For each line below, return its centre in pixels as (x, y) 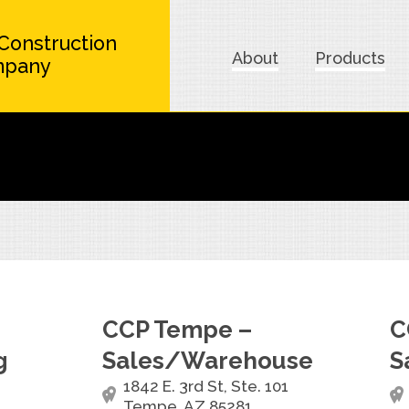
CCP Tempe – (177, 330)
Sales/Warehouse (207, 361)
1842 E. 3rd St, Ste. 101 (205, 386)
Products (351, 58)
